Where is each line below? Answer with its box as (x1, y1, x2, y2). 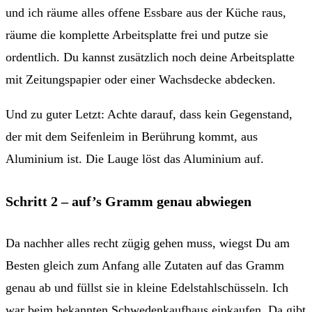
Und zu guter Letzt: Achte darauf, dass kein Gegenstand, (6, 107, 292, 122)
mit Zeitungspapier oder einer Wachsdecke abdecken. (6, 72, 276, 87)
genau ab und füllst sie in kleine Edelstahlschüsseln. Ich (6, 281, 288, 295)
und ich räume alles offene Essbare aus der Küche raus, (6, 6, 286, 20)
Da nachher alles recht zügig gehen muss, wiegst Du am (6, 236, 290, 251)
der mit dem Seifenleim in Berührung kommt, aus (6, 130, 258, 144)
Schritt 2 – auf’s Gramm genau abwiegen (6, 193, 251, 209)
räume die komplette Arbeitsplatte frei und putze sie (6, 28, 268, 42)
